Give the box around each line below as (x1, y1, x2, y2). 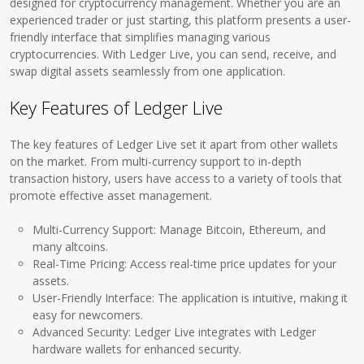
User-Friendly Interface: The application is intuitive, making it (32, 290, 349, 305)
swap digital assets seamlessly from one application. (10, 63, 286, 79)
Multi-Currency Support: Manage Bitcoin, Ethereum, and (32, 222, 327, 237)
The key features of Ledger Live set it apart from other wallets (10, 136, 339, 152)
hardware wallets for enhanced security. (32, 341, 242, 357)
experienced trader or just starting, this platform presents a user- (10, 12, 352, 28)
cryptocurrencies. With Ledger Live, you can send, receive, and (10, 46, 337, 62)
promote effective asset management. (10, 188, 213, 203)
